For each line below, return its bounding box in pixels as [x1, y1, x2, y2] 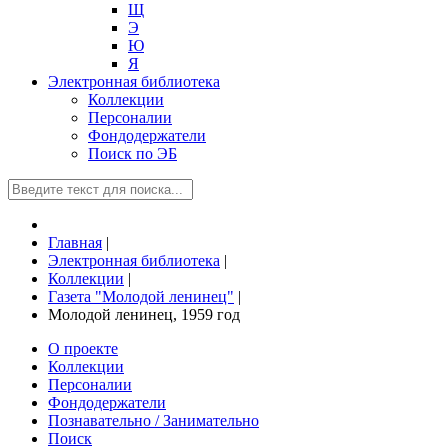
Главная [48, 234, 102, 251]
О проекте [48, 340, 118, 357]
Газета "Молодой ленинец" [48, 288, 234, 305]
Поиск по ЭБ [88, 145, 177, 162]
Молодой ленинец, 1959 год [48, 306, 240, 323]
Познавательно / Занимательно [48, 412, 259, 429]
